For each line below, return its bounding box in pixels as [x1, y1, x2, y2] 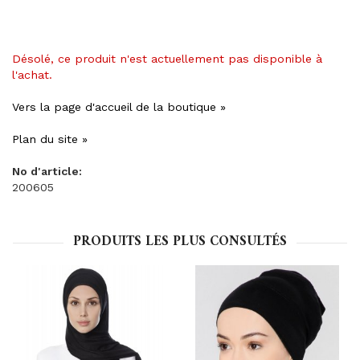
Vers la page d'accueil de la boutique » [12, 100, 226, 113]
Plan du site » [12, 133, 88, 145]
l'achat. [12, 68, 52, 81]
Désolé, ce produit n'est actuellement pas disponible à [12, 52, 322, 65]
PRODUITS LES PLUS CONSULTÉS [73, 230, 287, 254]
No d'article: [12, 165, 82, 178]
